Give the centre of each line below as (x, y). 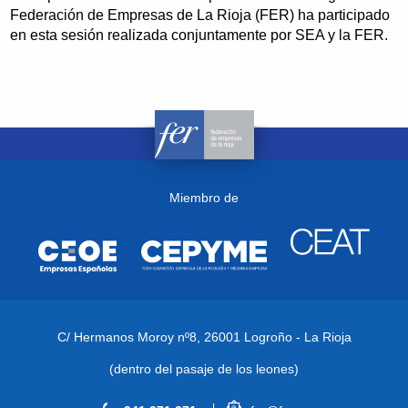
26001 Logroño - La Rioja (277, 337)
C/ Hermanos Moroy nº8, (130, 337)
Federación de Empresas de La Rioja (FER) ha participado (200, 15)
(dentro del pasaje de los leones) (204, 368)
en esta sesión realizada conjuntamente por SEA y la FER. (199, 36)
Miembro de (204, 197)
